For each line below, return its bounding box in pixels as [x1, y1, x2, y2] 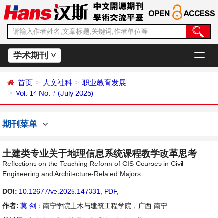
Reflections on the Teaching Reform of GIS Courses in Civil [2, 160, 183, 167]
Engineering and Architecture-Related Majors [2, 170, 141, 178]
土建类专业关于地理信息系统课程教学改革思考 [2, 148, 197, 159]
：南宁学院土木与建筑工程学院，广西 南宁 [36, 202, 167, 210]
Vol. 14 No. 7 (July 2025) [16, 89, 93, 97]
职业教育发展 [82, 78, 126, 87]
